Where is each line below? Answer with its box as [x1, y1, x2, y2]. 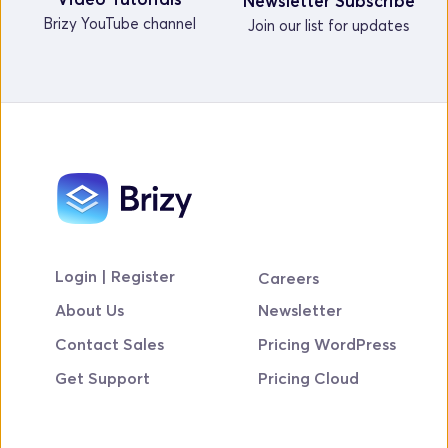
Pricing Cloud [257, 367, 359, 388]
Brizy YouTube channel [43, 14, 196, 33]
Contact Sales [55, 333, 165, 354]
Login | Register [55, 265, 176, 286]
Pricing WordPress [257, 333, 396, 354]
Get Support [55, 367, 151, 388]
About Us [55, 299, 125, 320]
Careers [257, 267, 319, 288]
